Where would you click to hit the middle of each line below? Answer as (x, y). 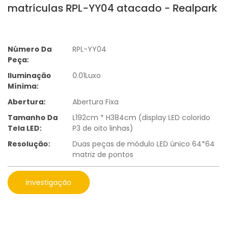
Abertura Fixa (96, 102)
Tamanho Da (33, 118)
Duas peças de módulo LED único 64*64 (144, 144)
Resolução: (29, 144)
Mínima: (23, 86)
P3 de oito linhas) (103, 128)
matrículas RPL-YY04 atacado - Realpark (112, 8)
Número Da (30, 49)
